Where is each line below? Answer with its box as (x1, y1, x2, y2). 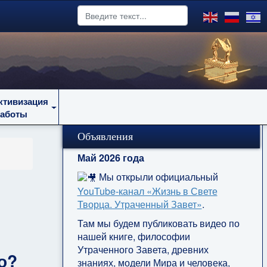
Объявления (77, 131, 133, 142)
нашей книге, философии (77, 229, 190, 243)
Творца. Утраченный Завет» (77, 197, 202, 211)
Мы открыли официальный (96, 170, 218, 184)
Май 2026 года (77, 151, 144, 164)
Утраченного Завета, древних (77, 242, 209, 256)
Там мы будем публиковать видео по (77, 216, 240, 230)
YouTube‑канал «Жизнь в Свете (77, 184, 218, 198)
